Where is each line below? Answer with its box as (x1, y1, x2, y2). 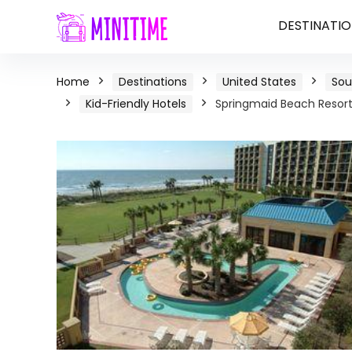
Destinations (119, 74, 187, 90)
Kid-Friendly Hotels (86, 96, 186, 112)
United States (222, 74, 296, 90)
